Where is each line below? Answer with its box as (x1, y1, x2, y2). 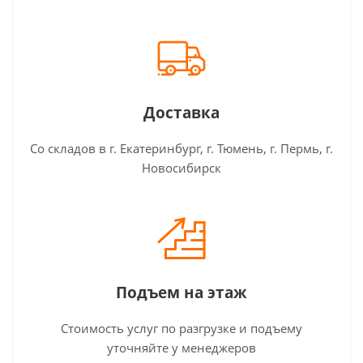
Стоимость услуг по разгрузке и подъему (61, 319, 302, 336)
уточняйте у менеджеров (107, 339, 256, 356)
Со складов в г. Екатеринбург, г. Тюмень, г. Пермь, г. (30, 139, 333, 156)
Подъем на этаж (116, 281, 247, 303)
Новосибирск (142, 159, 221, 176)
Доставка (143, 101, 220, 123)
